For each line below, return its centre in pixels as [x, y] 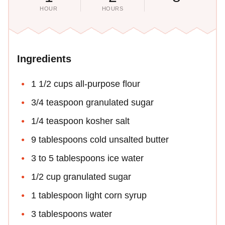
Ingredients [44, 59]
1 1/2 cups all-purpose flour [86, 84]
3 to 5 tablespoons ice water [87, 158]
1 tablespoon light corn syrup [89, 195]
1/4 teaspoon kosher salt [80, 121]
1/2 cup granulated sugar [81, 177]
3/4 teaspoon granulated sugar [92, 102]
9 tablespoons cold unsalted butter [100, 139]
